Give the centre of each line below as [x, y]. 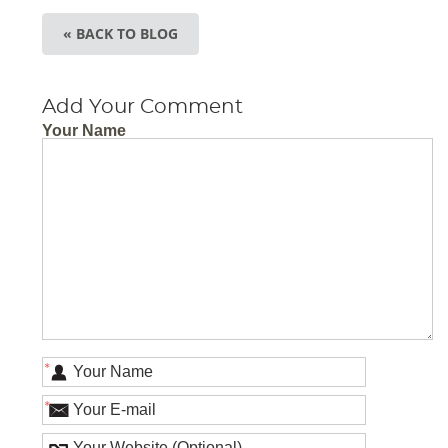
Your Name [84, 130]
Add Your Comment [143, 106]
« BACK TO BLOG [121, 33]
